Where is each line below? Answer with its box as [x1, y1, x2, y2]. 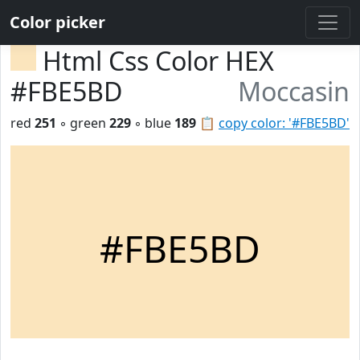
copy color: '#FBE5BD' [219, 114, 350, 132]
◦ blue [131, 114, 174, 132]
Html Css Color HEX [43, 43, 274, 78]
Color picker [10, 11, 105, 33]
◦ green [56, 114, 109, 132]
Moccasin [238, 74, 350, 108]
